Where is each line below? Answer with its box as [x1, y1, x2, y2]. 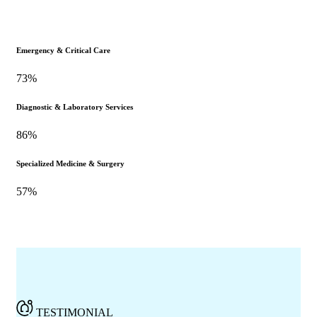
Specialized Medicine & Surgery [16, 158, 125, 168]
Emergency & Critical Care [16, 46, 110, 55]
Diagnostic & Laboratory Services [16, 102, 133, 111]
